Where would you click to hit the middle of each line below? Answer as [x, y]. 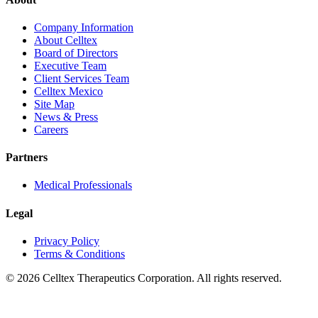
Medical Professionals [83, 185]
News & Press [66, 116]
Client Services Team [82, 78]
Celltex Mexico [68, 91]
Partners [27, 158]
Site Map [54, 104]
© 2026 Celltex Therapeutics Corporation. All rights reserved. [144, 278]
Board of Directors [76, 53]
